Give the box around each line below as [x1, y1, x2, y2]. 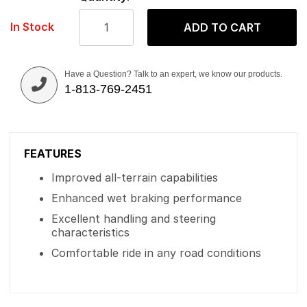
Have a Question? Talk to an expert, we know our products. [64, 69, 282, 79]
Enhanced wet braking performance [51, 191, 242, 205]
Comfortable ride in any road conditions [51, 246, 261, 260]
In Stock [10, 20, 54, 34]
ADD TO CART [183, 21, 261, 34]
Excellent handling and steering [51, 212, 216, 225]
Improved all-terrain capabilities [51, 171, 218, 184]
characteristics [51, 225, 130, 239]
